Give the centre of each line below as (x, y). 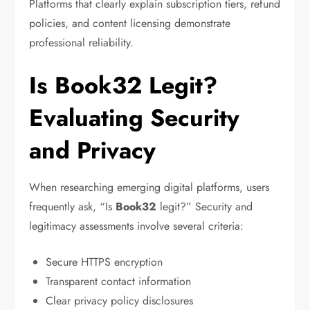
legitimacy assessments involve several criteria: (137, 226)
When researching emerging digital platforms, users (149, 188)
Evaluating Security (135, 118)
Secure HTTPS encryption (104, 262)
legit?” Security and (207, 207)
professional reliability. (82, 43)
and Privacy (93, 151)
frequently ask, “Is (71, 207)
